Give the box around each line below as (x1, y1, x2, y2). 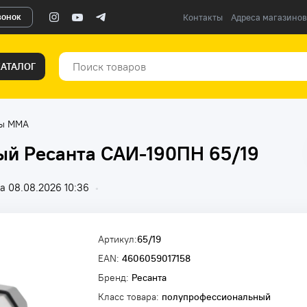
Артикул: (98, 233, 137, 245)
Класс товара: (98, 291, 162, 303)
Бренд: (98, 271, 132, 284)
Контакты (183, 11, 223, 23)
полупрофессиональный (162, 291, 271, 303)
